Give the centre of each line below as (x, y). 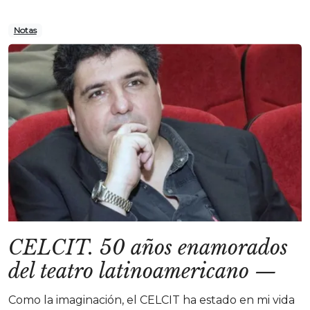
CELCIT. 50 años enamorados (148, 248)
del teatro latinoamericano (129, 271)
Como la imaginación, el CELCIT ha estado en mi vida (152, 300)
